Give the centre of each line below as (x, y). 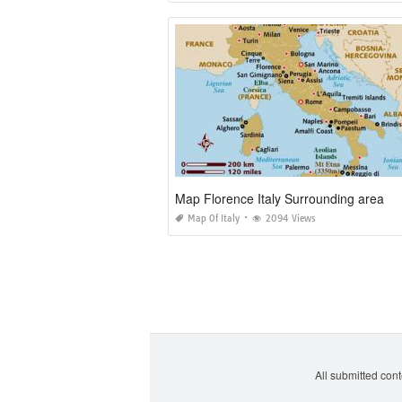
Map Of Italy (214, 219)
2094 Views (291, 219)
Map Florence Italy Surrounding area (280, 199)
